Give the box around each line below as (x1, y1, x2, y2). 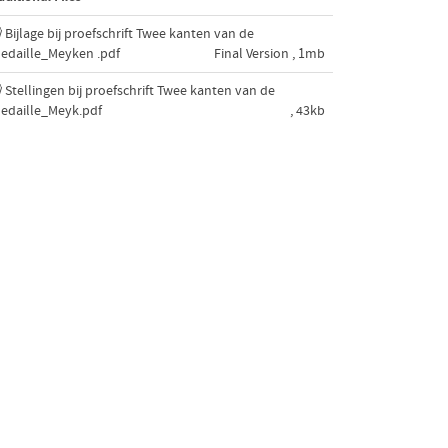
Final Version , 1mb (213, 45, 325, 62)
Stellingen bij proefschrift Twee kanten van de (4, 82, 275, 99)
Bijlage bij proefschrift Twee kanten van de (4, 25, 254, 42)
